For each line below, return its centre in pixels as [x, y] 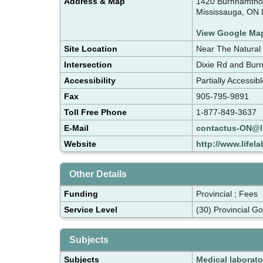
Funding [81, 193]
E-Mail [76, 128]
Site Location [91, 48]
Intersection [88, 64]
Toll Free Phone [95, 112]
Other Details [98, 174]
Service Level [91, 209]
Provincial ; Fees [227, 193]
